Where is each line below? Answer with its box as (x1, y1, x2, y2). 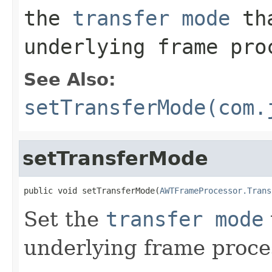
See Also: (24, 69, 116, 90)
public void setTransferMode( (24, 185, 160, 195)
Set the (24, 206, 106, 231)
